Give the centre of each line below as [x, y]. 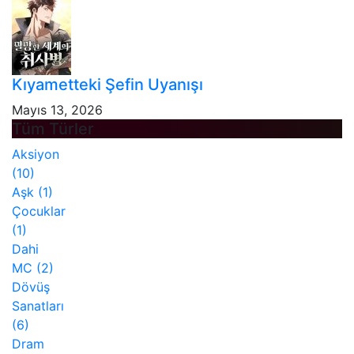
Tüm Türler [53, 129]
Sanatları [38, 306]
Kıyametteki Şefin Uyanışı [107, 85]
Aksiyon [36, 154]
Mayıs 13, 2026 [57, 110]
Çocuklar [39, 211]
